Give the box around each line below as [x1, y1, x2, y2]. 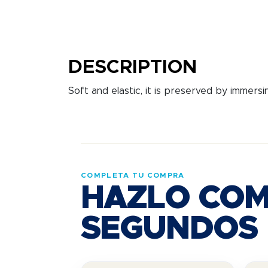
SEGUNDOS [81, 213, 257, 245]
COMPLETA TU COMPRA [81, 172, 185, 179]
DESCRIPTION [68, 58, 197, 77]
